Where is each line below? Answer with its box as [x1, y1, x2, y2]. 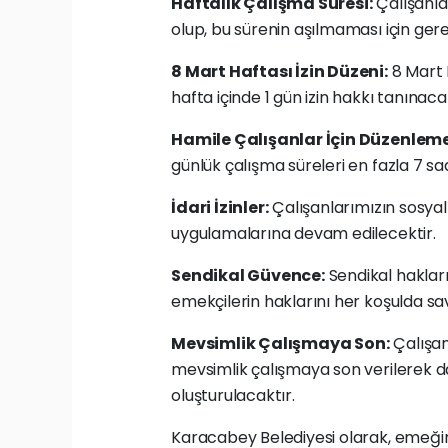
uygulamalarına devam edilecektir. [171, 222, 436, 246]
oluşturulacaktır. [171, 384, 295, 408]
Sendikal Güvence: [171, 264, 325, 288]
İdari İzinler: [171, 196, 269, 220]
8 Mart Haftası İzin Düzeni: [171, 60, 388, 84]
